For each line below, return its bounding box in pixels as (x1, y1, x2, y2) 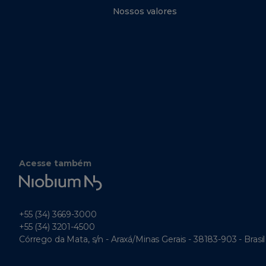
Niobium (18, 172, 55, 182)
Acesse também (19, 158, 92, 169)
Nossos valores (112, 6, 177, 17)
